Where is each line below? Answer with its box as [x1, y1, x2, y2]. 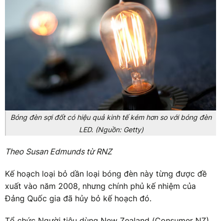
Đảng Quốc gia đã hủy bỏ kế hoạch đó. [5, 193, 151, 203]
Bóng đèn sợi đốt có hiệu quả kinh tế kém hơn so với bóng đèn [10, 112, 212, 121]
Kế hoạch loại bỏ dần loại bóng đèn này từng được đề [5, 168, 207, 179]
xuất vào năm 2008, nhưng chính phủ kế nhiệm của [5, 181, 196, 191]
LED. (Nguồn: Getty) [78, 125, 144, 134]
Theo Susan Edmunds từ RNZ [5, 146, 112, 156]
